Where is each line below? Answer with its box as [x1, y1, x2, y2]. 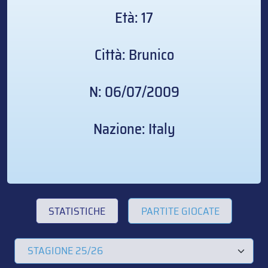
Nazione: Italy [93, 117, 175, 141]
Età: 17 [115, 6, 153, 30]
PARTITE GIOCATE [141, 202, 220, 220]
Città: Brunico [94, 43, 174, 67]
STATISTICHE [48, 202, 106, 220]
